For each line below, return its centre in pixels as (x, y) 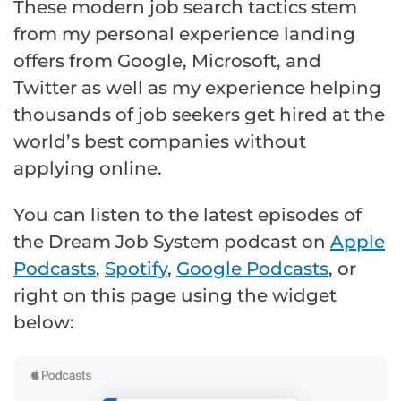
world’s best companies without (160, 141)
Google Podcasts (252, 268)
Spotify (136, 268)
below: (44, 322)
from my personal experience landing (184, 34)
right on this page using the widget (175, 295)
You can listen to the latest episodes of (188, 214)
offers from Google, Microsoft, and (167, 60)
